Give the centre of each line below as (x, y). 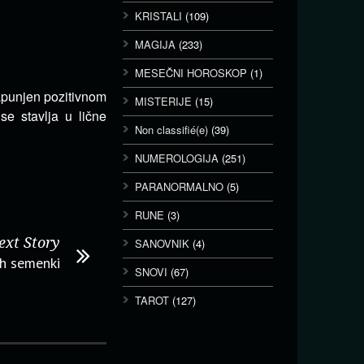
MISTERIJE (163, 101)
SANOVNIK (162, 243)
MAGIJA (155, 44)
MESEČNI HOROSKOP (191, 73)
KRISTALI (158, 16)
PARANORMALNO (179, 186)
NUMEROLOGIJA (177, 158)
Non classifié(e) (171, 130)
